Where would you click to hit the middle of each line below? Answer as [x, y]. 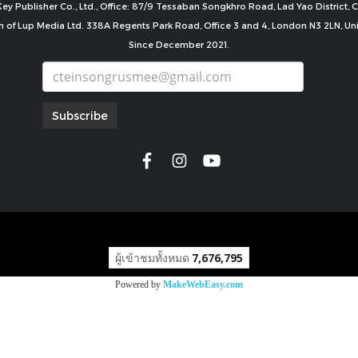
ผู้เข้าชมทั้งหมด [152, 258]
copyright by [179, 229]
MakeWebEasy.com [203, 285]
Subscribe [80, 116]
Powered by [139, 285]
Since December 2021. [179, 44]
